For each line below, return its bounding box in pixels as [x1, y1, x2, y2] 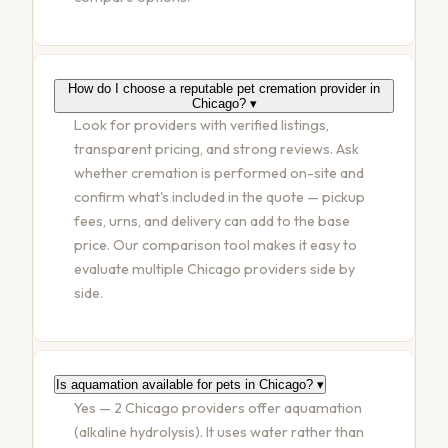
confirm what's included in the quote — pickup [74, 188, 365, 207]
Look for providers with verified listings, [74, 116, 329, 135]
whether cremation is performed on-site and [74, 164, 364, 183]
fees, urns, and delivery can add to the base [74, 212, 350, 231]
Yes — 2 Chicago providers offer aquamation [74, 399, 362, 418]
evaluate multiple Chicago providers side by [74, 260, 355, 279]
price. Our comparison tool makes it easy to [74, 236, 357, 255]
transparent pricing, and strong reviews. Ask [74, 140, 359, 159]
